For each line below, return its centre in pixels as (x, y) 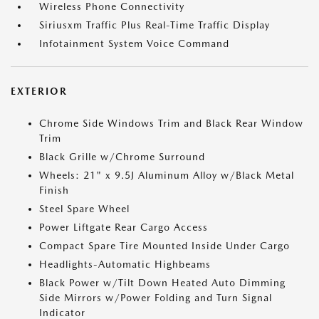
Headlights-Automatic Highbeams (125, 264)
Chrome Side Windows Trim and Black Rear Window (171, 123)
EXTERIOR (39, 91)
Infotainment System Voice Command (134, 43)
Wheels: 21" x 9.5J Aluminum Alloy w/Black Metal (167, 175)
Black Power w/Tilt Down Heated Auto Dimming (162, 283)
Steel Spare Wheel (84, 209)
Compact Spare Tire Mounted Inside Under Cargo (164, 246)
